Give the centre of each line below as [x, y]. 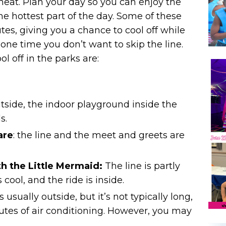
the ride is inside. [86, 180]
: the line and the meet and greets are [99, 135]
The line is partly [143, 166]
